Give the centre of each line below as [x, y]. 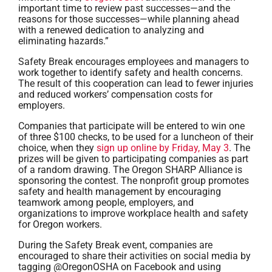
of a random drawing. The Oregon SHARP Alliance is [130, 170]
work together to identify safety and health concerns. [131, 73]
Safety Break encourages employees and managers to [134, 62]
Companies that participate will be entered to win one [131, 126]
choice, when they [57, 148]
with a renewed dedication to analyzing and [111, 30]
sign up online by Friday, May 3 [163, 148]
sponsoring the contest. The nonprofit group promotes [134, 181]
